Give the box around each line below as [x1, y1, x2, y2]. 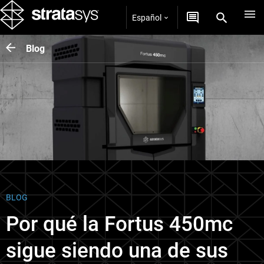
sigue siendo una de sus [6, 239, 228, 263]
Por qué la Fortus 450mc [6, 212, 233, 236]
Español [132, 12, 161, 22]
